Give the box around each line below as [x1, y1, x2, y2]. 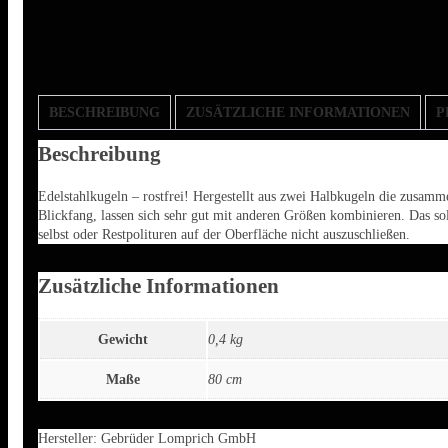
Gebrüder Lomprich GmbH [101, 431, 256, 446]
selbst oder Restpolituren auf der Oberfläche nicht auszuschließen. [38, 226, 410, 242]
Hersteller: [38, 431, 101, 446]
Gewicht [98, 332, 148, 347]
